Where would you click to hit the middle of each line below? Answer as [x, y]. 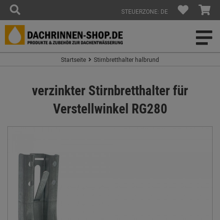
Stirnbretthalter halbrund [126, 59]
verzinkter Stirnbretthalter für [110, 90]
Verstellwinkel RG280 [110, 108]
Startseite [73, 59]
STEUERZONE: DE [145, 11]
